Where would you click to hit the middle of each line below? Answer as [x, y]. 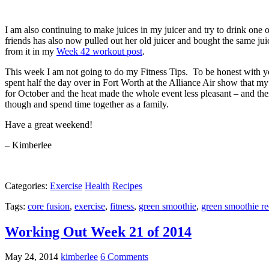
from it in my [31, 51]
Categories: [27, 186]
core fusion [49, 206]
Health [97, 186]
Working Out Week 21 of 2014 [98, 231]
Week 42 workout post [99, 51]
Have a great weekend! [49, 124]
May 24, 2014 [32, 257]
